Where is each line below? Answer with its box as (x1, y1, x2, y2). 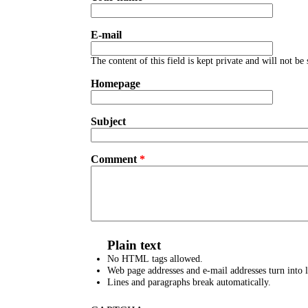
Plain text (107, 238, 161, 253)
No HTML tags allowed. (107, 253, 203, 265)
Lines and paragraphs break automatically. (107, 276, 271, 288)
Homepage (91, 78, 140, 90)
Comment (91, 153, 140, 166)
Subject (91, 115, 126, 128)
